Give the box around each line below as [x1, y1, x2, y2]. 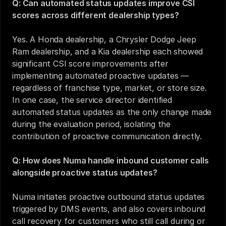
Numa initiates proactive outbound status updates [12, 192, 205, 202]
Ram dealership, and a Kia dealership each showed [12, 46, 203, 56]
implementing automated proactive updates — [12, 71, 189, 81]
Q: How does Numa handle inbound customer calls [12, 155, 209, 165]
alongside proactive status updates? [12, 167, 157, 178]
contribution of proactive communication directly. [12, 131, 202, 141]
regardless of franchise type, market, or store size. [12, 83, 207, 93]
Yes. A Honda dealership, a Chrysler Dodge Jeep [12, 34, 196, 44]
